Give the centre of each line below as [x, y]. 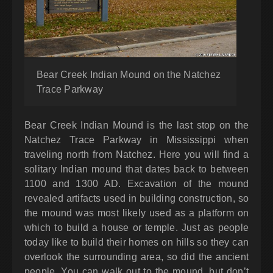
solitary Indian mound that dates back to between [136, 169]
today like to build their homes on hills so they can [136, 243]
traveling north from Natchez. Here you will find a [136, 155]
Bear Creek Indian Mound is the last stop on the [136, 126]
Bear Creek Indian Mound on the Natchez [129, 75]
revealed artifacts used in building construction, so [136, 199]
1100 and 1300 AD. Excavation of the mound [136, 184]
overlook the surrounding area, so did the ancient [136, 257]
